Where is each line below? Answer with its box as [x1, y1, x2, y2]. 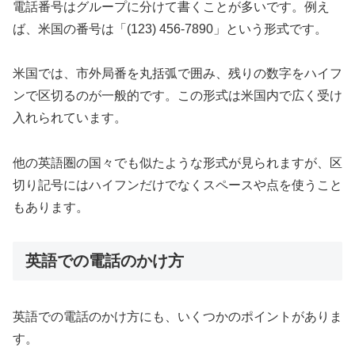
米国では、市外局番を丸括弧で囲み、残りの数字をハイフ [13, 67, 342, 81]
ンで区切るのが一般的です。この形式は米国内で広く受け [13, 89, 342, 103]
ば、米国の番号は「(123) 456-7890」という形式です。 [13, 21, 327, 36]
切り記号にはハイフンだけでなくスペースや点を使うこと [13, 178, 342, 193]
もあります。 [13, 200, 89, 215]
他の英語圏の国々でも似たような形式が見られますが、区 [13, 156, 342, 170]
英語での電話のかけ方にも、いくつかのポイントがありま [13, 310, 342, 324]
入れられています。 [13, 111, 127, 125]
